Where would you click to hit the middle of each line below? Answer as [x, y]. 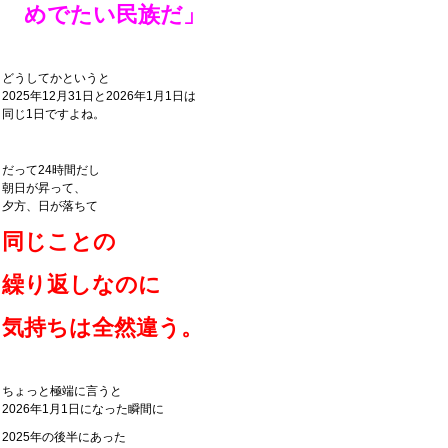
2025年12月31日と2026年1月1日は [99, 96]
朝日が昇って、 [44, 188]
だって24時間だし [51, 170]
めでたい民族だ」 [103, 14]
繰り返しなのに [81, 284]
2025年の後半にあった [64, 437]
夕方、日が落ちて [50, 206]
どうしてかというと [56, 78]
